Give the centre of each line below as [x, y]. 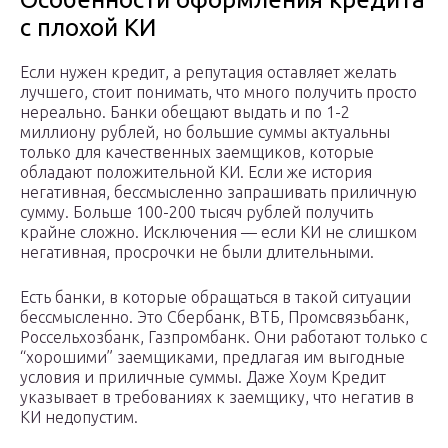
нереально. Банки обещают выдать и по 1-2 [185, 112]
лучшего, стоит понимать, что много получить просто [218, 92]
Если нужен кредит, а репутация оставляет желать [208, 72]
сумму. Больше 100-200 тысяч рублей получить [196, 212]
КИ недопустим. [79, 417]
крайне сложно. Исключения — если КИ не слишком [218, 232]
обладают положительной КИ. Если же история [196, 172]
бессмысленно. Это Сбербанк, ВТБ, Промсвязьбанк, [214, 317]
